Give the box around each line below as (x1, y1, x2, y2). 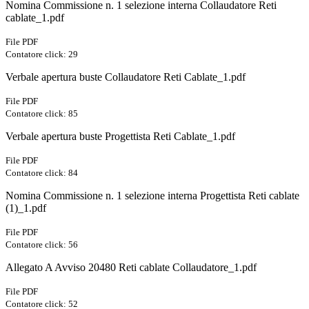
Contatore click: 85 (6, 108, 78, 119)
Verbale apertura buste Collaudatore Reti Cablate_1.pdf (6, 71, 246, 83)
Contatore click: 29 (6, 49, 78, 60)
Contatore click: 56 (6, 239, 78, 250)
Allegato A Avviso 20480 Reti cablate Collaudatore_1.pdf (6, 261, 257, 274)
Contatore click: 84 (6, 168, 78, 179)
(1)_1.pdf (6, 202, 46, 215)
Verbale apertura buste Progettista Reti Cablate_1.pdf (6, 130, 235, 143)
